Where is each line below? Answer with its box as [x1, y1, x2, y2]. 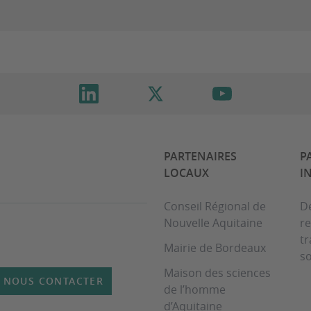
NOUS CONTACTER [3, 274, 104, 287]
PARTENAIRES [164, 149, 237, 164]
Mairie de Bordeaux [164, 240, 266, 255]
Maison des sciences [164, 265, 271, 280]
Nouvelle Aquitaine [164, 215, 262, 230]
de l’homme [164, 282, 226, 297]
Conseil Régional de [164, 199, 266, 214]
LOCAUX [164, 165, 209, 180]
